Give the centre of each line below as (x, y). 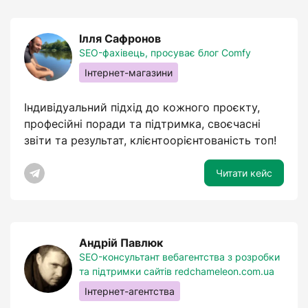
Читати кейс (244, 173)
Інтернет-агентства (130, 291)
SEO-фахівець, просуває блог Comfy (165, 53)
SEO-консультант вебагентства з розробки (179, 257)
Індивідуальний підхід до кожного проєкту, (142, 107)
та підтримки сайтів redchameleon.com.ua (177, 271)
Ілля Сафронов (120, 38)
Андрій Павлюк (121, 243)
